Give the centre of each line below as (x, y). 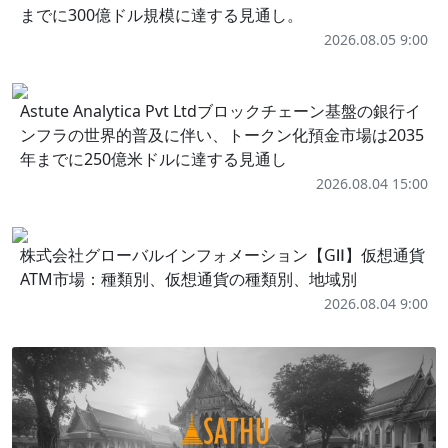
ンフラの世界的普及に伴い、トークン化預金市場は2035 (222, 134)
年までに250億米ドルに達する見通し (153, 158)
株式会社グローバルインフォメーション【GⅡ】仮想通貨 (222, 254)
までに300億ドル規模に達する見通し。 (161, 14)
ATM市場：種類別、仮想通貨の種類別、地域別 (188, 278)
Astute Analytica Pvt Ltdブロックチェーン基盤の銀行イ (220, 110)
